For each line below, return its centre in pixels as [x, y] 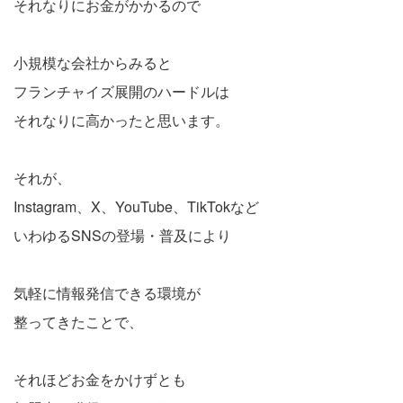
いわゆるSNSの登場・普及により [122, 235]
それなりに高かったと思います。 [121, 120]
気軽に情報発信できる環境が [107, 292]
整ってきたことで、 [78, 321]
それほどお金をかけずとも [100, 379]
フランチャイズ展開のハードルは [121, 91]
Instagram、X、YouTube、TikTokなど [136, 206]
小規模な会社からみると [93, 62]
